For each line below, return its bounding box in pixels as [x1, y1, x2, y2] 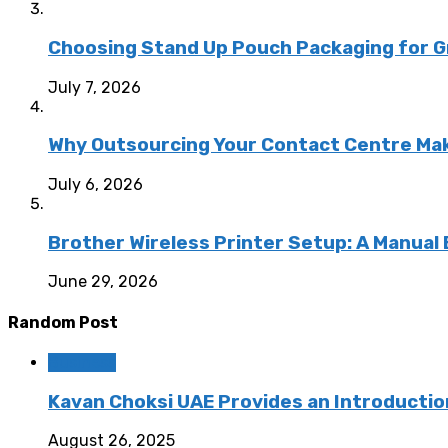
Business [48, 352, 116, 372]
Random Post [8, 312, 118, 332]
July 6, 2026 [48, 175, 143, 194]
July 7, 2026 [48, 77, 141, 97]
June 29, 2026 [48, 272, 158, 292]
